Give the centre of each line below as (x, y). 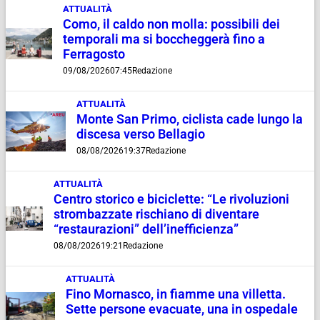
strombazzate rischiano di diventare (156, 215)
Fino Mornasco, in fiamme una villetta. (175, 295)
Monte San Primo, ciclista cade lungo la (189, 120)
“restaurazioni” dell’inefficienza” (146, 230)
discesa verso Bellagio (140, 135)
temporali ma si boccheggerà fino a (164, 40)
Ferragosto (94, 55)
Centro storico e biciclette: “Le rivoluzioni (171, 200)
